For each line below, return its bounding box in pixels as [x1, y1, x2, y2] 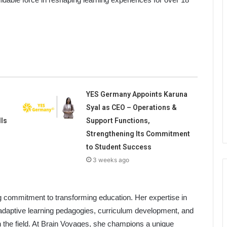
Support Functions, [86, 117, 150, 125]
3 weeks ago [92, 156, 129, 164]
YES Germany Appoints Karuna [86, 90, 187, 99]
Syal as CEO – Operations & [86, 103, 177, 112]
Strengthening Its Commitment [86, 130, 190, 138]
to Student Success [86, 143, 152, 152]
